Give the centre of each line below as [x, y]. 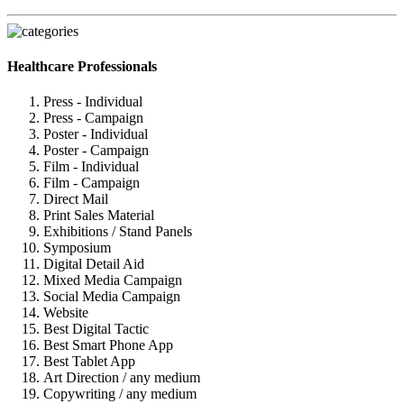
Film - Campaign [92, 183]
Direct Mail [76, 199]
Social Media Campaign [112, 297]
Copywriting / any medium [120, 394]
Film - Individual [91, 167]
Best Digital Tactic [96, 329]
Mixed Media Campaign [113, 280]
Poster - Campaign [96, 151]
